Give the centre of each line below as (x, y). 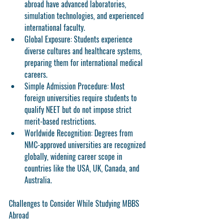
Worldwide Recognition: (58, 133)
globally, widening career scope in (74, 156)
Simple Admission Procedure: (66, 86)
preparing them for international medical (85, 63)
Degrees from (114, 133)
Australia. (38, 180)
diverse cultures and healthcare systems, (84, 51)
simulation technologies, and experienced (85, 16)
